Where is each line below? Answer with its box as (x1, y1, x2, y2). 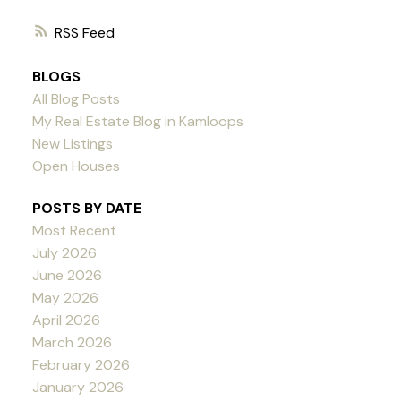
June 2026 (31, 265, 102, 285)
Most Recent (31, 220, 116, 240)
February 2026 (31, 354, 130, 374)
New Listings (31, 133, 113, 153)
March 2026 (31, 332, 112, 352)
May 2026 (31, 287, 98, 307)
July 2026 (31, 243, 97, 262)
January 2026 (31, 377, 124, 397)
